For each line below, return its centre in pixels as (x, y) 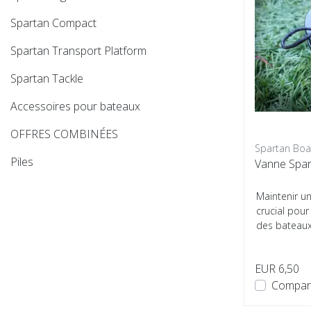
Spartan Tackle (47, 78)
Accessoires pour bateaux (75, 106)
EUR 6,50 (277, 269)
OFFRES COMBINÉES (64, 134)
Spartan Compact (53, 23)
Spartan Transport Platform (78, 51)
